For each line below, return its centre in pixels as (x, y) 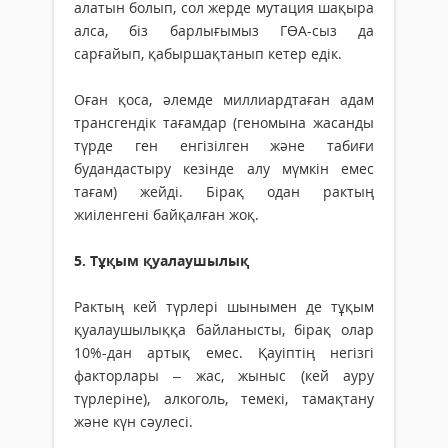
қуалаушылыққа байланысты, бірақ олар (224, 330)
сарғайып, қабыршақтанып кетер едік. (208, 54)
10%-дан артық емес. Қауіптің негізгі (224, 353)
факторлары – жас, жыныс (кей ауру (224, 376)
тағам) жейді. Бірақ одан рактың (224, 192)
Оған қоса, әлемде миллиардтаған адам (224, 100)
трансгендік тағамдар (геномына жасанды (224, 123)
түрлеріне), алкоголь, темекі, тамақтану (224, 399)
